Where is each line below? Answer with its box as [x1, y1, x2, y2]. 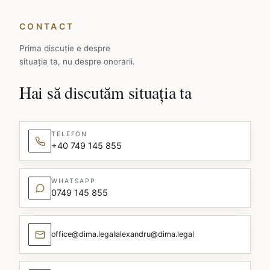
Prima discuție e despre [19, 43, 110, 54]
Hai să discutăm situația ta [19, 81, 192, 104]
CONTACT [19, 21, 75, 32]
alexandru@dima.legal [116, 230, 194, 239]
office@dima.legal [51, 230, 115, 239]
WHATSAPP [51, 177, 96, 186]
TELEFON [51, 130, 88, 139]
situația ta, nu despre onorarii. [19, 57, 135, 67]
